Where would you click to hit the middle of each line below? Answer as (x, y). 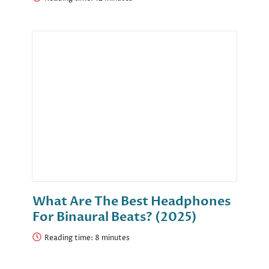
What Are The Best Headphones (131, 202)
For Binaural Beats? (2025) (115, 217)
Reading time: (70, 238)
